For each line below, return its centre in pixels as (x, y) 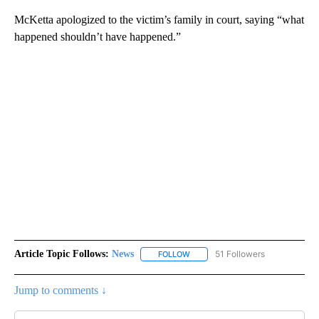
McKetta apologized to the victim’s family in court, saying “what (159, 19)
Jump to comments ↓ (61, 291)
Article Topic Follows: (62, 253)
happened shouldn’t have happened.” (98, 36)
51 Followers (240, 253)
